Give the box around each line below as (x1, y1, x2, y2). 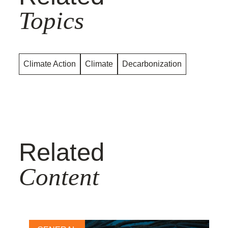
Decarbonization (122, 59, 182, 68)
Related (19, 138, 104, 166)
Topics (19, 6, 84, 35)
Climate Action (23, 59, 76, 68)
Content (19, 162, 99, 191)
